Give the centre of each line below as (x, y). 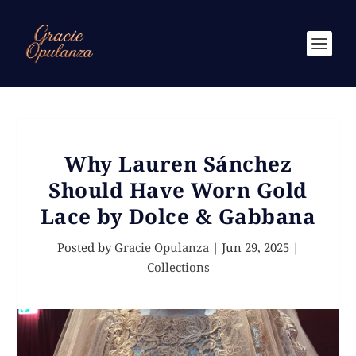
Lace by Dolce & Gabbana (178, 216)
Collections (178, 267)
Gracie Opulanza (162, 247)
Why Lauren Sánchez (178, 164)
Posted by (86, 247)
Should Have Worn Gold (178, 190)
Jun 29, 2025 (255, 247)
